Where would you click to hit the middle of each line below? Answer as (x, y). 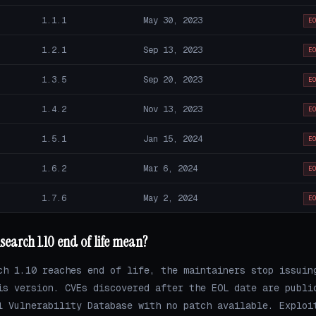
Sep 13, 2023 (172, 49)
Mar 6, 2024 (170, 168)
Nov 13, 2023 (172, 109)
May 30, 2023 (172, 20)
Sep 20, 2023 (172, 79)
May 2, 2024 (170, 197)
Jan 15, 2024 (172, 138)
